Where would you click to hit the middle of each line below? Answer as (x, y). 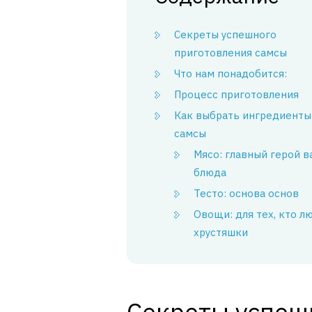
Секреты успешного (225, 34)
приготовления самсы (231, 53)
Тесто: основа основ (246, 193)
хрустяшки (221, 232)
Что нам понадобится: (231, 73)
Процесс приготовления (236, 94)
